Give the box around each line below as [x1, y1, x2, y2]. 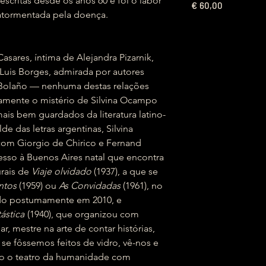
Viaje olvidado [31, 166, 91, 177]
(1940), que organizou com [25, 208, 139, 220]
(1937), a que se [91, 166, 158, 177]
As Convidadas [59, 180, 121, 191]
